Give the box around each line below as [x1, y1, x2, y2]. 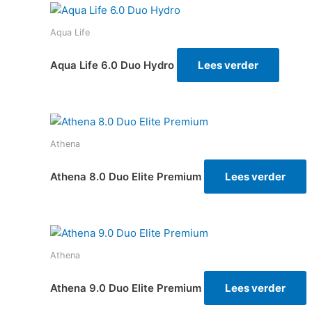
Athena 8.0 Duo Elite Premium [50, 169, 201, 183]
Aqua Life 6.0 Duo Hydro [50, 58, 174, 72]
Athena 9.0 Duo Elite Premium [50, 281, 201, 295]
